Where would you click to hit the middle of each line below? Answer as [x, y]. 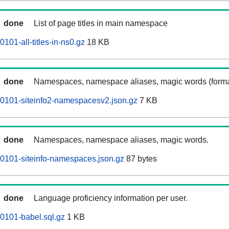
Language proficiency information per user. [111, 198]
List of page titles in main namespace [101, 24]
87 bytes [141, 159]
